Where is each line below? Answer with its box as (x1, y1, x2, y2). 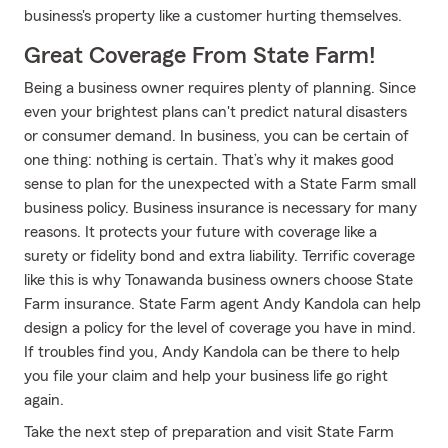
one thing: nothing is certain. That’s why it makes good (24, 152, 394, 168)
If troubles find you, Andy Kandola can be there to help (24, 344, 400, 360)
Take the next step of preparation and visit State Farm (24, 424, 394, 440)
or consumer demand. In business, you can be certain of (24, 128, 409, 144)
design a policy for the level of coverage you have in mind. (24, 320, 416, 336)
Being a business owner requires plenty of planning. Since (24, 80, 416, 96)
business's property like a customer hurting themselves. (24, 8, 402, 24)
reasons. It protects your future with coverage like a (24, 224, 377, 240)
